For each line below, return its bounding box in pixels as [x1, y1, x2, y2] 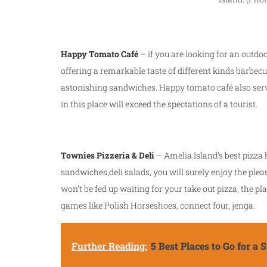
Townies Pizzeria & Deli [61, 150, 154, 162]
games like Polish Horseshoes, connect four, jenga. [61, 200, 255, 212]
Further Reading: [72, 240, 147, 253]
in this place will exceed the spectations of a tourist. [61, 98, 257, 110]
